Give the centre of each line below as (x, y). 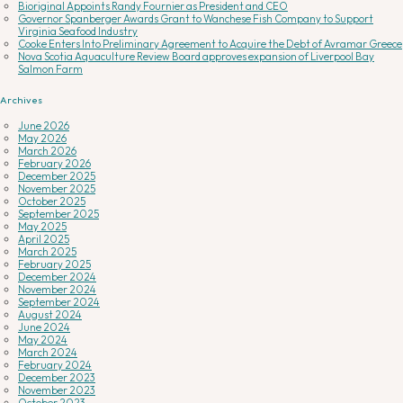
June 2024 (44, 327)
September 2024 (59, 302)
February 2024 (55, 365)
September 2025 (58, 214)
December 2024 (57, 277)
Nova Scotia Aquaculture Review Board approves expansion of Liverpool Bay (196, 57)
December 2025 (57, 176)
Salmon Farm (50, 69)
